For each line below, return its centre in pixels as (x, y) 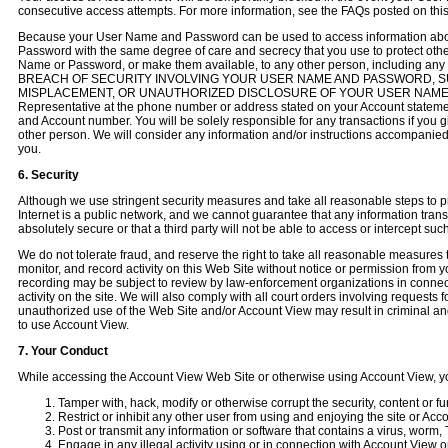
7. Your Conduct (63, 351)
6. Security (48, 175)
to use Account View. (73, 325)
